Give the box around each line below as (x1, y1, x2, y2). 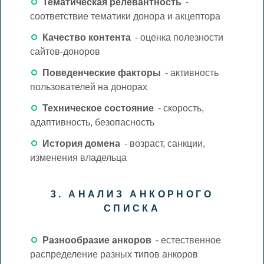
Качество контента (42, 32, 131, 42)
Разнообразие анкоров (42, 235, 151, 245)
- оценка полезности (132, 32, 223, 42)
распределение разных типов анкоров (29, 249, 198, 259)
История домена (42, 138, 120, 148)
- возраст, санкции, (121, 138, 205, 148)
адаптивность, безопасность (29, 117, 154, 127)
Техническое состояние (42, 103, 154, 113)
